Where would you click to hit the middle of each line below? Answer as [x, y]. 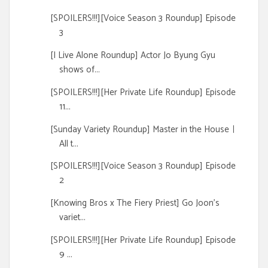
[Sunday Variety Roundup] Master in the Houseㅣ [144, 129]
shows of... [79, 70]
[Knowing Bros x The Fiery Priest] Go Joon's [135, 203]
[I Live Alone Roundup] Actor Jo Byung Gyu [133, 56]
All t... [68, 144]
